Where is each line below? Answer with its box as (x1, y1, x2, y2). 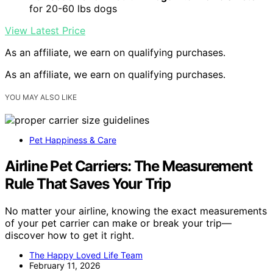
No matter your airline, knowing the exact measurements (5, 204, 267, 217)
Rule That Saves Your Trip (5, 174, 171, 193)
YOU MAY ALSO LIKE (5, 93, 77, 102)
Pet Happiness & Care (29, 135, 116, 146)
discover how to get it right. (5, 229, 134, 241)
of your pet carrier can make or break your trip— (5, 216, 232, 229)
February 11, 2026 (29, 260, 101, 271)
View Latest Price (5, 24, 85, 37)
